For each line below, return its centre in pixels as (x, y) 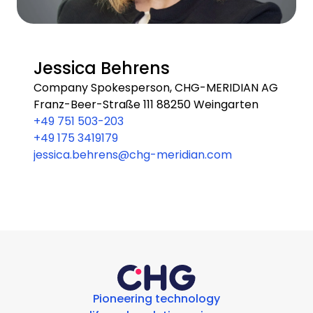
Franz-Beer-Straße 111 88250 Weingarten (146, 105)
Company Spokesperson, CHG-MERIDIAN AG (156, 88)
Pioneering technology (156, 299)
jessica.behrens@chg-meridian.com (133, 155)
